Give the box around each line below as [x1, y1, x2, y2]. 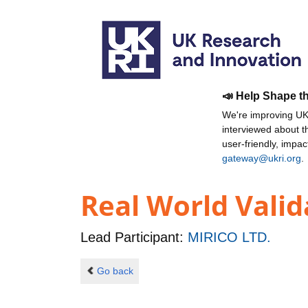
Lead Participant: [80, 230, 188, 245]
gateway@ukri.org [222, 153, 301, 164]
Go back [96, 265, 133, 276]
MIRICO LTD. [188, 230, 271, 245]
